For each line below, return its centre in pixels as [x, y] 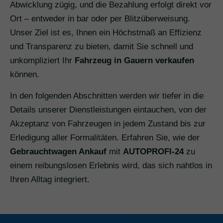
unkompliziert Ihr [42, 61]
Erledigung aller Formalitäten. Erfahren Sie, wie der [105, 138]
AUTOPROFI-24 [153, 152]
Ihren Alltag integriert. [50, 180]
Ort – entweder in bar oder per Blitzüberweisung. [100, 19]
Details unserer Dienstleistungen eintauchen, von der [108, 110]
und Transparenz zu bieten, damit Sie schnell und [102, 47]
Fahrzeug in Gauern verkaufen [134, 61]
